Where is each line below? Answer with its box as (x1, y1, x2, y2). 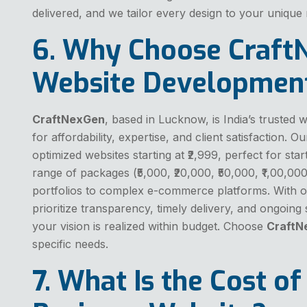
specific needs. (32, 236, 108, 251)
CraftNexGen (32, 112, 105, 126)
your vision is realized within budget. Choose (32, 219, 267, 233)
